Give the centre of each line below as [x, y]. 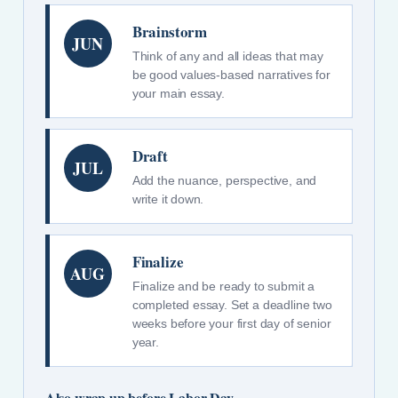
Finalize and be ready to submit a [223, 287]
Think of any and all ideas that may [227, 56]
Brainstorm [170, 32]
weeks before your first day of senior [231, 324]
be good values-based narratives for [231, 75]
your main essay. [178, 94]
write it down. [168, 199]
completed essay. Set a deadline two [232, 305]
